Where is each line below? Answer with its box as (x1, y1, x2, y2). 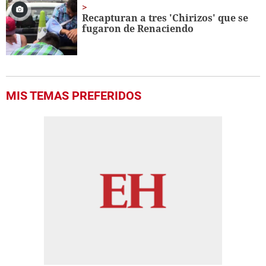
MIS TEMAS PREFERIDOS (6, 88, 141, 103)
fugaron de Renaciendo (82, 22, 194, 36)
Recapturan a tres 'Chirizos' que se (82, 11, 249, 25)
